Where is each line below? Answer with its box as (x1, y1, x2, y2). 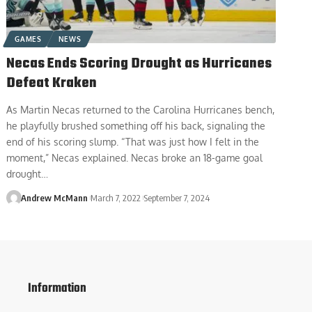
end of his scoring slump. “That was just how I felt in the (6, 135, 260, 148)
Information (27, 278, 86, 299)
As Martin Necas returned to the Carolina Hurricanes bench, (6, 103, 275, 116)
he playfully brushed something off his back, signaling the (6, 119, 266, 132)
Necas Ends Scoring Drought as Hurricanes (6, 52, 272, 75)
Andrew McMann (20, 192, 88, 203)
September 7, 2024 (143, 192, 210, 203)
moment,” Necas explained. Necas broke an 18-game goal (6, 151, 263, 164)
